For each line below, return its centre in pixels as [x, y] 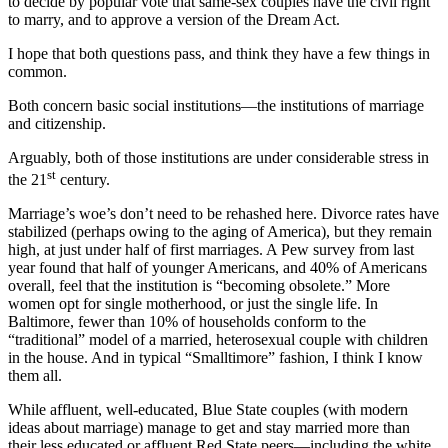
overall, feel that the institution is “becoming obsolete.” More [199, 286]
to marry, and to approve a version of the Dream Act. [174, 19]
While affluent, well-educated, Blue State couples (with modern [208, 410]
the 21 [27, 180]
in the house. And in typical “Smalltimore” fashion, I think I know [215, 358]
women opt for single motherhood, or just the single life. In [193, 304]
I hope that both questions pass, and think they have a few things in [219, 53]
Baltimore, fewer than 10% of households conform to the [187, 322]
